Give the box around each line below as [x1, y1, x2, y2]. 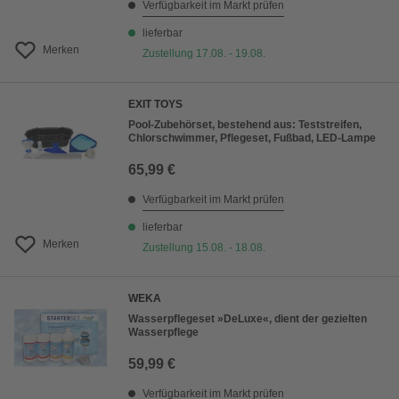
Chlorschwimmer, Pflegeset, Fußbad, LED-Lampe [128, 132, 376, 145]
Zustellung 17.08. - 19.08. [142, 47, 265, 61]
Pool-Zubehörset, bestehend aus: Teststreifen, [128, 118, 362, 132]
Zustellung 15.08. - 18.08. [142, 241, 265, 255]
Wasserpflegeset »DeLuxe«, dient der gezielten [128, 313, 367, 326]
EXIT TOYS [128, 98, 183, 111]
